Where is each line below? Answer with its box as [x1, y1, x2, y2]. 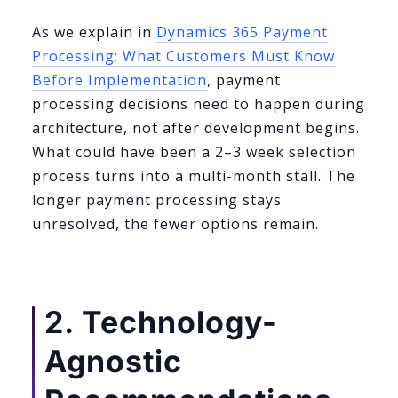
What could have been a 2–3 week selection [32, 142, 356, 163]
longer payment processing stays [32, 190, 282, 211]
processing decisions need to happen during [32, 94, 365, 115]
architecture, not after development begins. [32, 118, 360, 139]
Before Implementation [32, 70, 207, 91]
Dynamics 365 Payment [156, 22, 328, 43]
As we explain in [32, 22, 156, 43]
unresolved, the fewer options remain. [32, 214, 319, 235]
